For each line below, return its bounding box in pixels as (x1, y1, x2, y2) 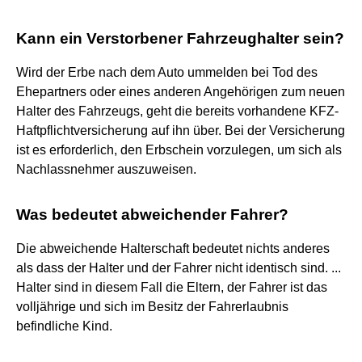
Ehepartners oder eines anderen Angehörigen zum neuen (16, 84, 345, 99)
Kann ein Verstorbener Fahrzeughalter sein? (16, 29, 344, 47)
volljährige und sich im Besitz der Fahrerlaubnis (16, 299, 288, 314)
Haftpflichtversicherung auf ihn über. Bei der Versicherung (16, 123, 345, 137)
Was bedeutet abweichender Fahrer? (16, 205, 288, 223)
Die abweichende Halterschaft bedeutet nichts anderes (16, 241, 330, 255)
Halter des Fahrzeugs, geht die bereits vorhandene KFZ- (16, 103, 339, 118)
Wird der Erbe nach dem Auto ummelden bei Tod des (16, 65, 318, 79)
